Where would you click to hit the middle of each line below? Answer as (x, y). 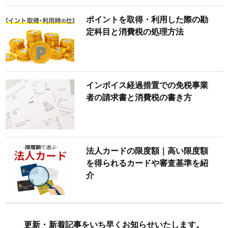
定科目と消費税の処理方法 (135, 32)
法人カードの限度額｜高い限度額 (147, 151)
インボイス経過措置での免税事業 (147, 85)
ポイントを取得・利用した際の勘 (147, 19)
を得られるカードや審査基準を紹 (147, 163)
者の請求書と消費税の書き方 (139, 97)
